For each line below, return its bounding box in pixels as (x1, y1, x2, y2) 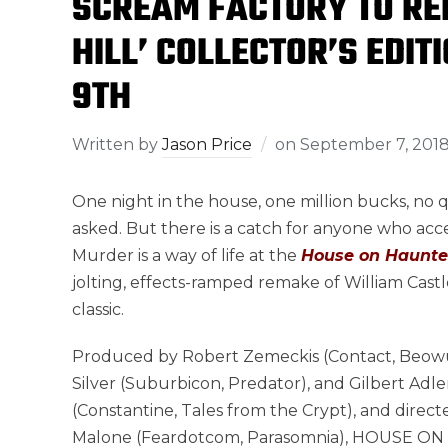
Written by (72, 134, 162, 154)
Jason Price (162, 134, 252, 154)
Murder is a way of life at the (72, 245, 301, 265)
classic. (72, 299, 124, 319)
